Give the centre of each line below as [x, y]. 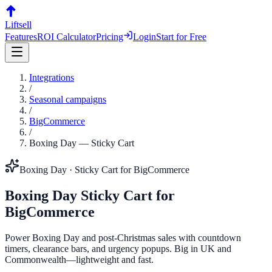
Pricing [110, 37]
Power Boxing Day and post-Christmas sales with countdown [123, 237]
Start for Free [181, 37]
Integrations [52, 77]
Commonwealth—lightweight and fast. [79, 259]
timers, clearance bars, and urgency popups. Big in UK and [118, 248]
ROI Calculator [66, 37]
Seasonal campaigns [68, 99]
